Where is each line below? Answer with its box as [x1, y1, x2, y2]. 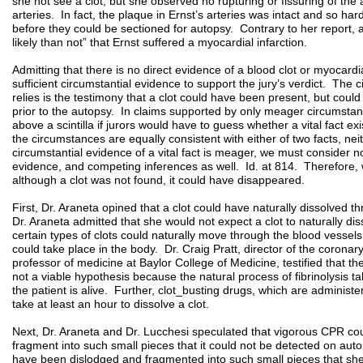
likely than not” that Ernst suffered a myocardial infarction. [12, 36, 346, 49]
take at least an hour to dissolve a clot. [12, 297, 209, 310]
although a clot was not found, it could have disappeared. [12, 173, 305, 186]
